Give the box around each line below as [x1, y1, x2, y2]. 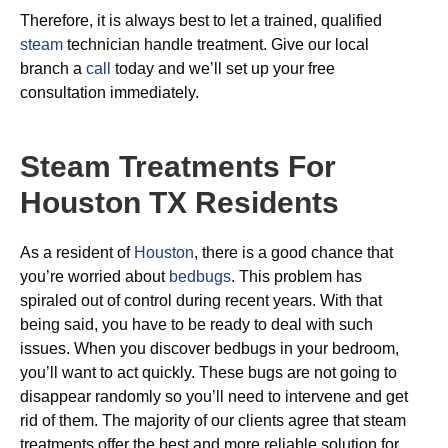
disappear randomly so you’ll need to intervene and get [20, 388, 408, 405]
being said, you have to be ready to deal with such [20, 316, 373, 333]
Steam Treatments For [20, 150, 336, 183]
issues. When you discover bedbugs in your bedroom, [20, 340, 399, 357]
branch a [20, 60, 86, 77]
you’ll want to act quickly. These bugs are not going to [20, 364, 397, 381]
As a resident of [20, 244, 134, 261]
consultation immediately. [20, 84, 199, 101]
